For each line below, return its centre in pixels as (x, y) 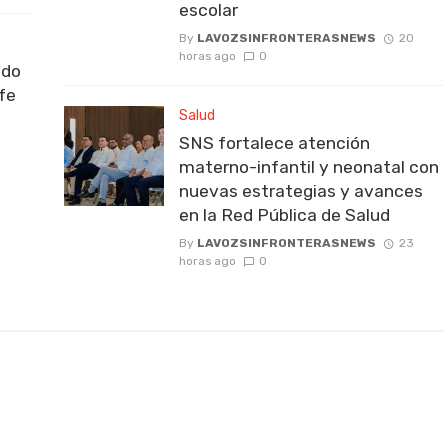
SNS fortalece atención (274, 142)
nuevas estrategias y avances (301, 190)
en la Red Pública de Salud (284, 214)
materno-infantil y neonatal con (309, 166)
